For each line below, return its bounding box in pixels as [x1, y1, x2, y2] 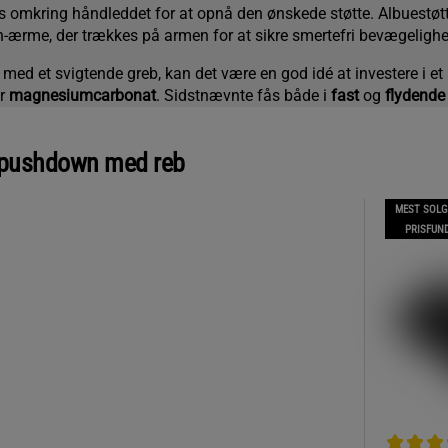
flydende [384, 86, 445, 106]
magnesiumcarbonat [8, 86, 156, 106]
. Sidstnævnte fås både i [155, 86, 331, 106]
